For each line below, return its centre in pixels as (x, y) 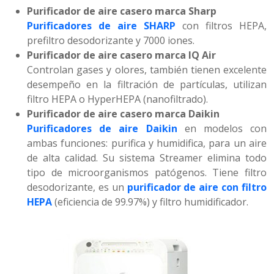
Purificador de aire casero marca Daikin (123, 114)
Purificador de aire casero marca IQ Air (121, 55)
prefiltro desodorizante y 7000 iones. (111, 41)
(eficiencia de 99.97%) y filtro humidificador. (151, 202)
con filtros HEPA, (224, 26)
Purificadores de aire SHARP (101, 26)
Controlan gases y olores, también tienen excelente (147, 70)
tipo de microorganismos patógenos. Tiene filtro (147, 173)
